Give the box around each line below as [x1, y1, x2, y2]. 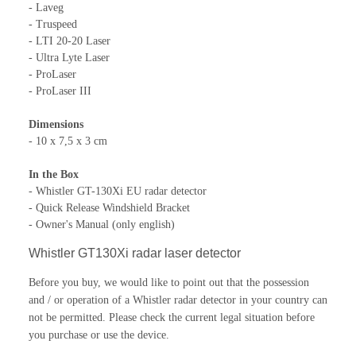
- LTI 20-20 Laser [29, 34, 110, 47]
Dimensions [29, 118, 83, 130]
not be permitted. [29, 311, 106, 323]
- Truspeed [29, 17, 77, 30]
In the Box [29, 168, 79, 180]
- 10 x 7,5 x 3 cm [29, 134, 107, 147]
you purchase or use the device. [29, 328, 169, 341]
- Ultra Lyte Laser [29, 51, 110, 64]
